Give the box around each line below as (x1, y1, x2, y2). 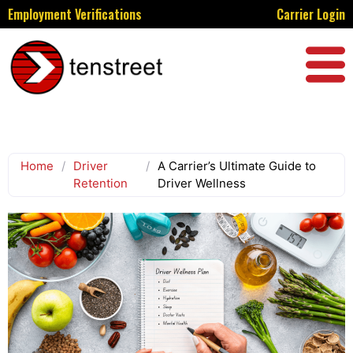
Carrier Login (276, 5, 345, 24)
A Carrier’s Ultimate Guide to (157, 158, 316, 173)
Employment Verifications (8, 5, 142, 24)
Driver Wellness (157, 175, 246, 191)
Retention (73, 175, 128, 191)
